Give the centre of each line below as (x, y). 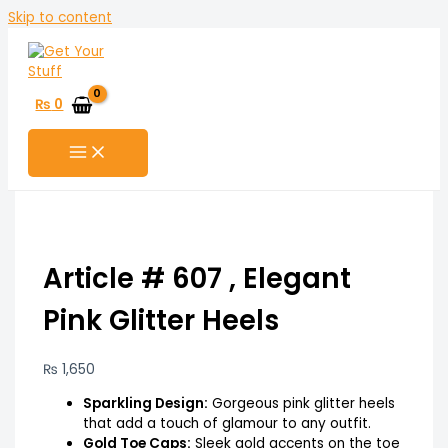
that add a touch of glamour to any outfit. (226, 423)
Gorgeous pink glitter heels (301, 403)
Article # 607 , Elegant (196, 278)
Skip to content (60, 17)
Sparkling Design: (145, 403)
